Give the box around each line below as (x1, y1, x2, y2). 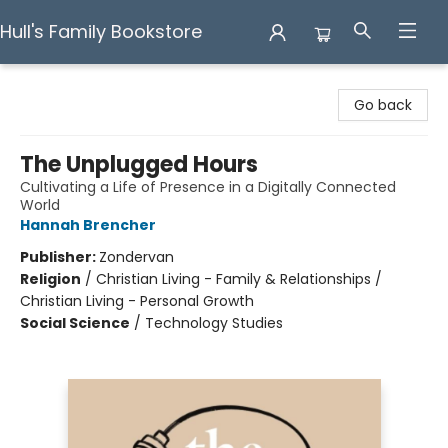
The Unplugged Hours (20, 149, 258, 180)
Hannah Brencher (20, 215, 156, 235)
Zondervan (99, 247, 174, 267)
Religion (20, 269, 81, 289)
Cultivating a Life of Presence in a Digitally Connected (20, 177, 396, 197)
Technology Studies (145, 313, 283, 333)
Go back (354, 95, 412, 115)
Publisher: (20, 247, 99, 267)
